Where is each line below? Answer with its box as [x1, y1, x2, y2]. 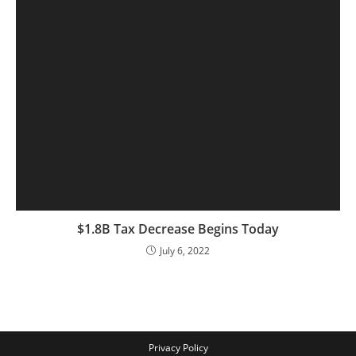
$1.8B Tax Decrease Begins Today [77, 219, 279, 238]
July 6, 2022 [160, 243, 210, 257]
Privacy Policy [148, 340, 208, 354]
